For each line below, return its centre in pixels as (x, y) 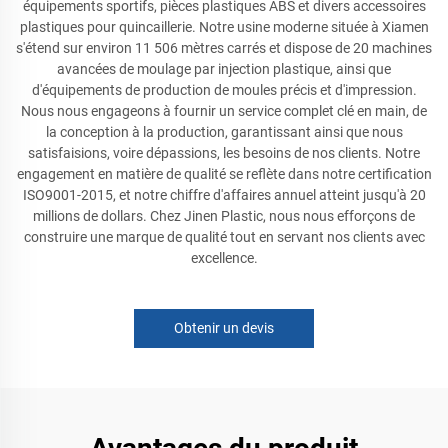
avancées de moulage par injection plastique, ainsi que (224, 69)
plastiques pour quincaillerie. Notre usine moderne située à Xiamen (224, 27)
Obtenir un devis (224, 328)
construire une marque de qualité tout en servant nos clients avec (224, 237)
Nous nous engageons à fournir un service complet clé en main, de (224, 111)
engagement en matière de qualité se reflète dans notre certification (224, 174)
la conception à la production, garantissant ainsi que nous (224, 132)
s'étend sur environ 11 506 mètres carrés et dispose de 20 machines (224, 48)
